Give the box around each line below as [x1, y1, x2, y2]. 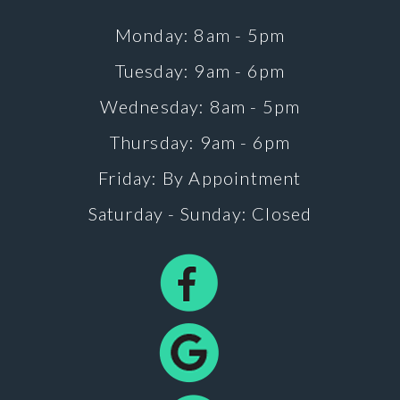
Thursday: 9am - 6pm [109, 130, 291, 153]
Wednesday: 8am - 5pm [99, 95, 301, 117]
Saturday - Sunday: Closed [87, 202, 312, 224]
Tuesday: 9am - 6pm [114, 59, 286, 81]
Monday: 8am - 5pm [114, 23, 286, 46]
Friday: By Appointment [98, 166, 302, 188]
